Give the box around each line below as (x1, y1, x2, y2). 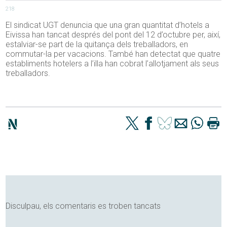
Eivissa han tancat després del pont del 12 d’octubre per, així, (6, 30, 221, 40)
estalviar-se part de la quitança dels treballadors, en (6, 40, 188, 50)
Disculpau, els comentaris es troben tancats (6, 201, 161, 211)
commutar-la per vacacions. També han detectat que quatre (6, 49, 221, 59)
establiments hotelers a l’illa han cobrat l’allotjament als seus (6, 59, 219, 69)
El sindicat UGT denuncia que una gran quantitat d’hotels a (6, 20, 210, 30)
